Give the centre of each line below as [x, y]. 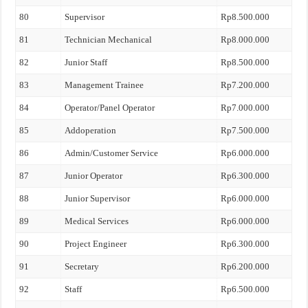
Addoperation [91, 130]
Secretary [82, 266]
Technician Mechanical [109, 40]
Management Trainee [104, 85]
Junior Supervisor [98, 198]
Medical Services [97, 221]
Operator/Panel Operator [110, 108]
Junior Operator [94, 176]
